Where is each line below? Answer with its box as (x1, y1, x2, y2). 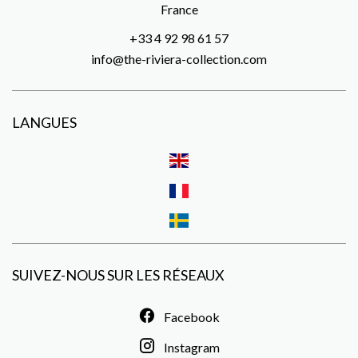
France (160, 2, 198, 17)
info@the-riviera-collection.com (91, 51, 267, 66)
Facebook (164, 309, 220, 325)
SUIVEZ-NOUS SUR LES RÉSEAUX (12, 266, 225, 284)
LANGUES (12, 113, 77, 131)
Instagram (164, 340, 220, 356)
